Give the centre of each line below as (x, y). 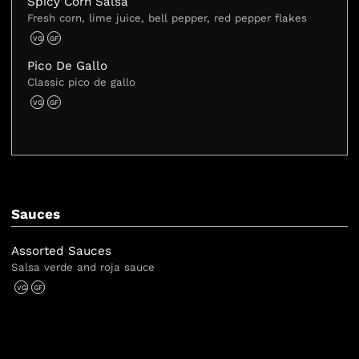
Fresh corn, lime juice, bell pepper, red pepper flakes (167, 18)
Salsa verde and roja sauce (83, 268)
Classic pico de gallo (82, 82)
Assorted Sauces (62, 251)
